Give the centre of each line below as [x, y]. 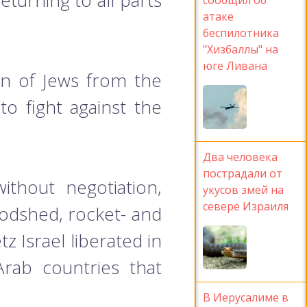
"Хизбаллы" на [241, 49]
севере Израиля [246, 206]
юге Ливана [235, 65]
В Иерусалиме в [246, 297]
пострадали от [243, 173]
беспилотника [241, 33]
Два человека [240, 157]
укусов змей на [243, 189]
